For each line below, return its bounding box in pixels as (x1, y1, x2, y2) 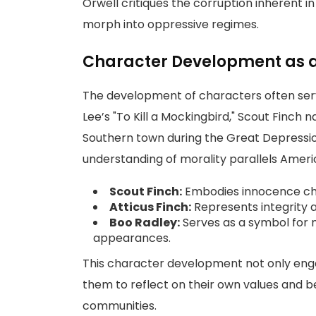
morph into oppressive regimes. (83, 16, 259, 32)
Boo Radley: (109, 214, 180, 231)
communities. (83, 298, 157, 314)
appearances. (93, 230, 171, 246)
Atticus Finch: (109, 199, 191, 215)
